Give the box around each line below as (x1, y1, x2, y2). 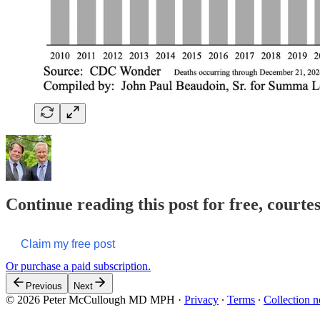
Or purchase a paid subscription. (6, 259, 151, 272)
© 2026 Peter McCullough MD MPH (6, 293, 175, 306)
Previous (26, 280, 62, 291)
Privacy (184, 293, 219, 306)
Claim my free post (21, 237, 115, 250)
